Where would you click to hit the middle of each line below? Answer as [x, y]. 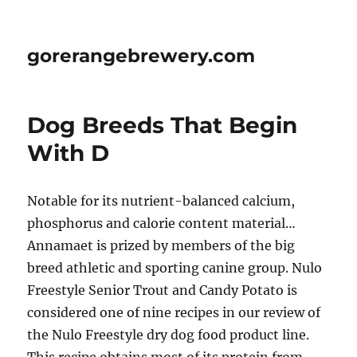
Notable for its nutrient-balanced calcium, [161, 201]
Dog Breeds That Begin [163, 125]
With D [69, 153]
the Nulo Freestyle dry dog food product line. [169, 335]
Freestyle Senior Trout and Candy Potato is [163, 290]
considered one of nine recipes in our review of [174, 312]
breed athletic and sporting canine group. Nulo [175, 268]
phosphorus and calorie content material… [162, 223]
